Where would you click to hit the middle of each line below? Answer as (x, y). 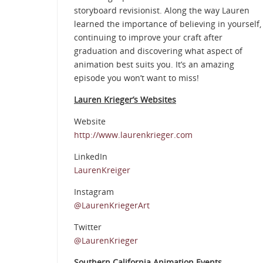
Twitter (88, 227)
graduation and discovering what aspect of (158, 51)
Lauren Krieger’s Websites (125, 100)
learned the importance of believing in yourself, (168, 24)
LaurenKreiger (102, 170)
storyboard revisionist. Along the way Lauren (162, 11)
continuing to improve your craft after (148, 38)
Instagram (94, 192)
